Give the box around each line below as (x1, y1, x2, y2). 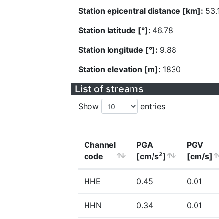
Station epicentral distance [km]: (78, 6, 205, 16)
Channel (84, 140, 116, 150)
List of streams (75, 83, 144, 95)
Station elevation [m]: (78, 65, 163, 74)
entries (138, 101, 165, 111)
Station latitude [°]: (78, 25, 153, 35)
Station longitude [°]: (78, 45, 160, 55)
